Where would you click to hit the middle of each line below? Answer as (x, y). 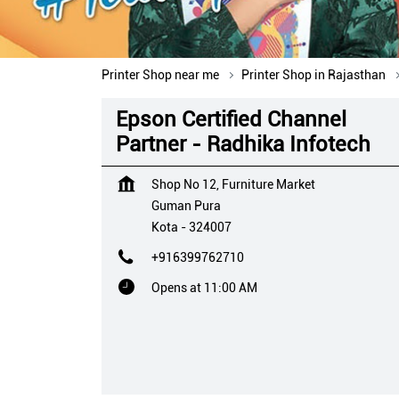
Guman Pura (186, 205)
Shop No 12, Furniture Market (233, 184)
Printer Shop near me (160, 74)
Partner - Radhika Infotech (243, 144)
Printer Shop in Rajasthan (313, 74)
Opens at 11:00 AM (204, 287)
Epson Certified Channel (231, 119)
